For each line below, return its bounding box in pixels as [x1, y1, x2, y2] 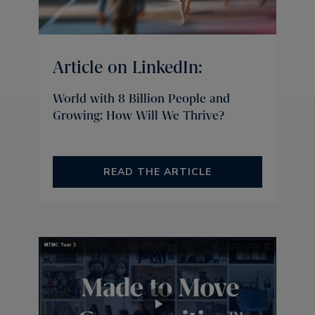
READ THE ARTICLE [103, 165, 212, 179]
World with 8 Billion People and [53, 90, 230, 106]
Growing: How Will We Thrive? [53, 107, 224, 123]
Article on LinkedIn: [53, 56, 202, 78]
